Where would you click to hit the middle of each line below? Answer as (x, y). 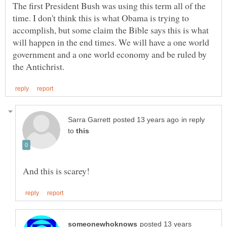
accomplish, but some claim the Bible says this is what (111, 30)
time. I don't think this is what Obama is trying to (101, 17)
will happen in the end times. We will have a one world (111, 42)
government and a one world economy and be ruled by (110, 54)
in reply (193, 120)
